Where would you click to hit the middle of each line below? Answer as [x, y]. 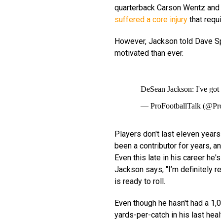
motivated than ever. [149, 53]
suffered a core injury [152, 19]
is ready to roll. [140, 181]
